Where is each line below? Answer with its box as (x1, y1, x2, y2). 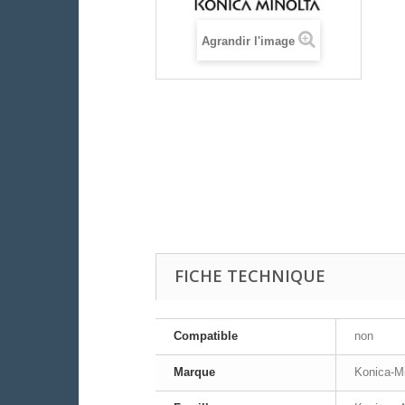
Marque (174, 365, 215, 380)
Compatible (174, 329, 238, 344)
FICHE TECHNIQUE (174, 265, 325, 287)
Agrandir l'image (201, 33, 295, 48)
